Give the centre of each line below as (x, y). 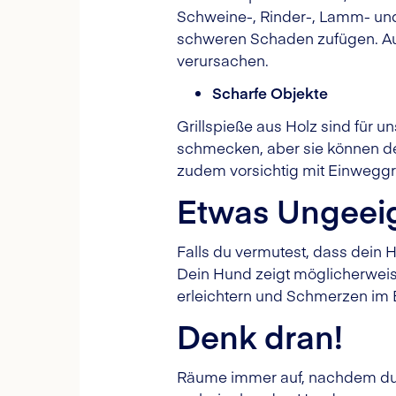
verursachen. (223, 60)
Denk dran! (260, 336)
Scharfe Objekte (270, 93)
